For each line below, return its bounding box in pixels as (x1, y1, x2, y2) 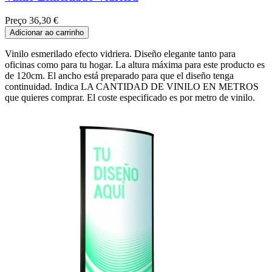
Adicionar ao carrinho (10, 28, 84, 38)
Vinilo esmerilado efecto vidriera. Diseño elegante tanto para (5, 49, 236, 59)
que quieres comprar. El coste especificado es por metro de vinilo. (5, 92, 255, 103)
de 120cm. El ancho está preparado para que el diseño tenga (5, 70, 234, 81)
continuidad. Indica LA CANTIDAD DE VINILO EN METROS (5, 81, 259, 92)
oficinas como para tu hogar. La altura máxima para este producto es (5, 59, 265, 70)
